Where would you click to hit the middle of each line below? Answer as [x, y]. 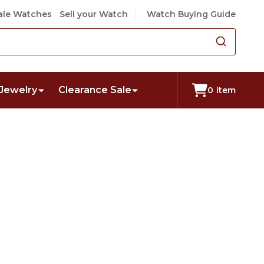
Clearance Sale [95, 90]
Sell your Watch [93, 14]
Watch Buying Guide [191, 14]
